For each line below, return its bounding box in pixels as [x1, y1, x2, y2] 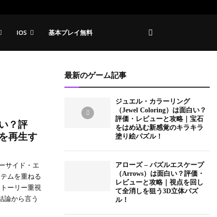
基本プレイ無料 [48, 28, 93, 37]
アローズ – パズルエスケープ [115, 161, 204, 169]
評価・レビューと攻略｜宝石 [115, 115, 203, 123]
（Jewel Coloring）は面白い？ [115, 107, 206, 114]
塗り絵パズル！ [115, 133, 163, 140]
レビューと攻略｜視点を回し [115, 179, 203, 186]
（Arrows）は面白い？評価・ [115, 170, 204, 177]
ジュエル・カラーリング [115, 98, 190, 105]
